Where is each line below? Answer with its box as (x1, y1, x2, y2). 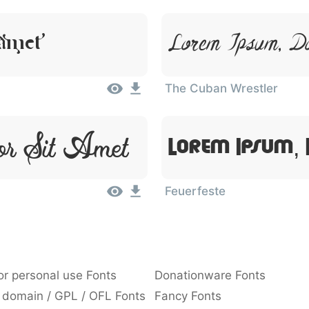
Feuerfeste (165, 184, 226, 198)
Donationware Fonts (154, 268, 266, 282)
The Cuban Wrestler (165, 81, 278, 95)
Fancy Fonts (154, 289, 221, 303)
